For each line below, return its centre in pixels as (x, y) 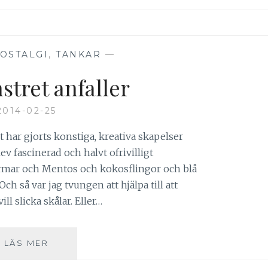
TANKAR (79, 54)
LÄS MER (26, 243)
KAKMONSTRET (86, 242)
